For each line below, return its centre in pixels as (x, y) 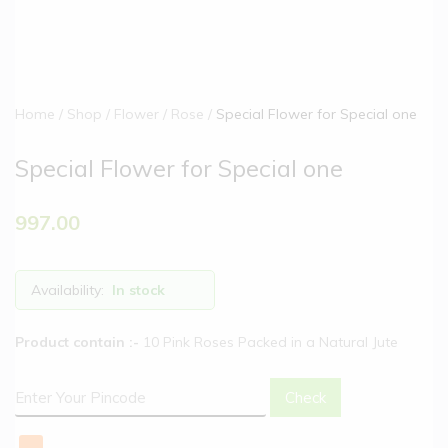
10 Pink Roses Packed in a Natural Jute (268, 341)
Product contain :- (77, 341)
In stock (138, 289)
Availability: (67, 289)
